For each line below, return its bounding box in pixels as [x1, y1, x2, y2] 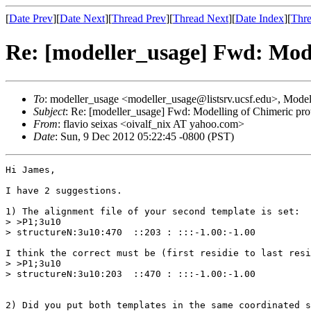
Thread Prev [112, 12, 166, 24]
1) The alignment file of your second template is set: [6, 205, 300, 217]
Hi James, [6, 164, 56, 175]
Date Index [235, 12, 284, 24]
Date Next [60, 12, 105, 24]
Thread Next [173, 12, 228, 24]
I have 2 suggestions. [6, 185, 122, 196]
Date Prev [9, 12, 53, 24]
